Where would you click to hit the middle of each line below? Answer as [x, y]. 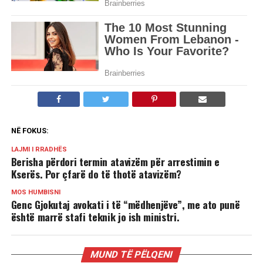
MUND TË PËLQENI [132, 254]
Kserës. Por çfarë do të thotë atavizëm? [96, 174]
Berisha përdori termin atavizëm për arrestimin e [115, 161]
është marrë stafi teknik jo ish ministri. [95, 217]
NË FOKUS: [30, 131]
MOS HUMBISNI [36, 192]
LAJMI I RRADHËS [39, 149]
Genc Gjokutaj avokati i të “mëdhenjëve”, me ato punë [125, 204]
